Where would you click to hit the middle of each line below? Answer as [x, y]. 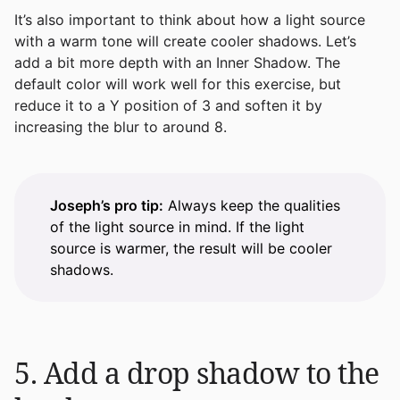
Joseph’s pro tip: [107, 205]
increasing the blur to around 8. [121, 126]
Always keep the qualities [252, 205]
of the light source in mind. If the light [177, 226]
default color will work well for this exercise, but [178, 83]
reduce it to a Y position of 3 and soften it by [168, 105]
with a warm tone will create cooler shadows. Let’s [185, 41]
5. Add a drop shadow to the [197, 372]
